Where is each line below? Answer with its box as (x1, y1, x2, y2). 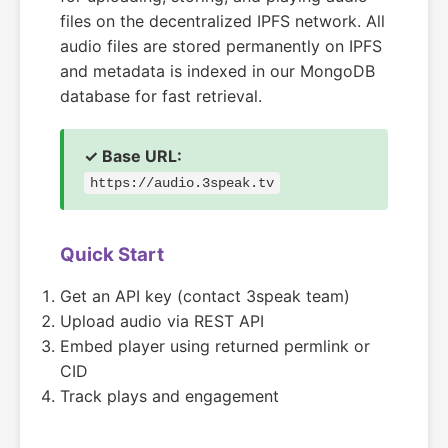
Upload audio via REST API (60, 311, 264, 331)
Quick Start (60, 243, 164, 266)
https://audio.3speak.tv (90, 175, 274, 191)
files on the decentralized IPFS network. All (60, 11, 385, 31)
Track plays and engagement (60, 386, 279, 406)
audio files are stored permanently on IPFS (60, 36, 382, 56)
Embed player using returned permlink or (60, 336, 370, 356)
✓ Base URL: (84, 146, 182, 166)
